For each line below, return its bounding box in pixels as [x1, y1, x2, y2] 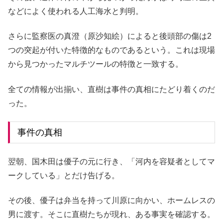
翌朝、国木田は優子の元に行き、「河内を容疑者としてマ [8, 157, 215, 166]
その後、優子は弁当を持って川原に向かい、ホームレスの [8, 196, 215, 205]
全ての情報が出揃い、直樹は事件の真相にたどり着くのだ [8, 85, 215, 94]
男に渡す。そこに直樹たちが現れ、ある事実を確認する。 [8, 210, 215, 219]
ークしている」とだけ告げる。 [8, 171, 119, 180]
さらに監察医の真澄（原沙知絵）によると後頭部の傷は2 [8, 32, 212, 41]
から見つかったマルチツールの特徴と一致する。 [8, 60, 183, 69]
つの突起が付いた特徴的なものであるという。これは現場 [8, 46, 215, 55]
